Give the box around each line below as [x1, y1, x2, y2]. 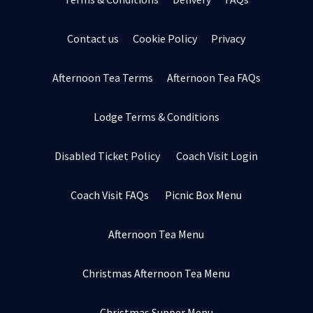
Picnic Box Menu [165, 187, 242, 202]
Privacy [211, 31, 246, 45]
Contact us [67, 31, 119, 45]
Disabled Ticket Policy [54, 148, 161, 163]
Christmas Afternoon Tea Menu [82, 265, 231, 280]
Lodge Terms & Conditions [93, 109, 219, 124]
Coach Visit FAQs [71, 187, 150, 202]
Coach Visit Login [176, 148, 259, 163]
